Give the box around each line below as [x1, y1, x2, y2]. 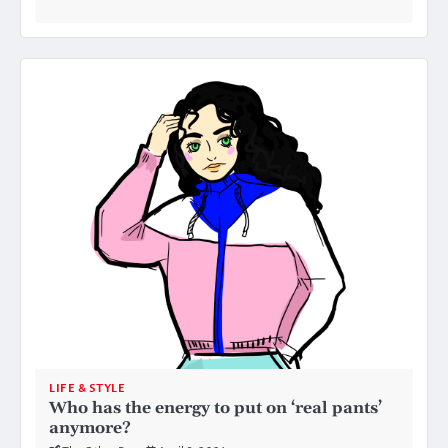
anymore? [49, 417, 131, 438]
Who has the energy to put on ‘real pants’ [49, 397, 382, 418]
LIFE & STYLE [49, 380, 125, 396]
